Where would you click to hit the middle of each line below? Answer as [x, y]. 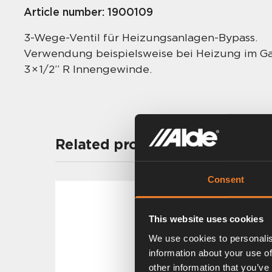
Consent [226, 179]
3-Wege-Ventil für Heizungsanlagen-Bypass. [142, 37]
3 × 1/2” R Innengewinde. [87, 69]
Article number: [65, 12]
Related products [115, 144]
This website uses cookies [206, 219]
